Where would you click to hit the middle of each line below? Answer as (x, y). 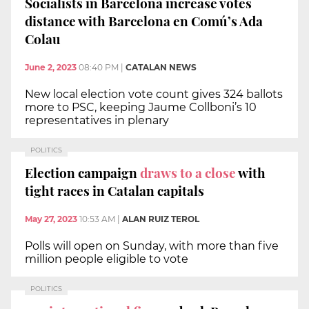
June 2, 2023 (51, 68)
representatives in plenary (97, 121)
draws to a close (188, 172)
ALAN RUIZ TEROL (161, 219)
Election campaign (82, 172)
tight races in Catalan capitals (114, 190)
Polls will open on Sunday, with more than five (152, 246)
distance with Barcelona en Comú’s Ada (144, 20)
